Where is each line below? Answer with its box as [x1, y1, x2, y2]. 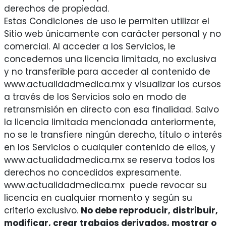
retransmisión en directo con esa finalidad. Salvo [4, 103, 219, 116]
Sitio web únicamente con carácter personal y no [4, 28, 221, 40]
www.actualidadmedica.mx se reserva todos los [4, 154, 215, 166]
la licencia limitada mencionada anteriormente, [4, 116, 215, 129]
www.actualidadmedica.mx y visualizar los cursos [4, 78, 221, 91]
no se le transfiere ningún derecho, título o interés [4, 129, 222, 141]
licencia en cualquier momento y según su [4, 192, 192, 204]
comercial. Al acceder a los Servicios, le [4, 40, 176, 53]
